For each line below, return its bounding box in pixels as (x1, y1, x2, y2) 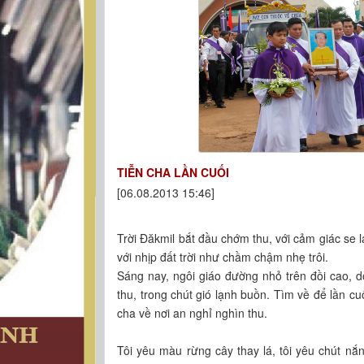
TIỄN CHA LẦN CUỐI (117, 163, 230, 180)
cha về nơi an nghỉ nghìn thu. (117, 304, 268, 321)
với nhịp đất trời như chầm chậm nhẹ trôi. (117, 248, 329, 265)
